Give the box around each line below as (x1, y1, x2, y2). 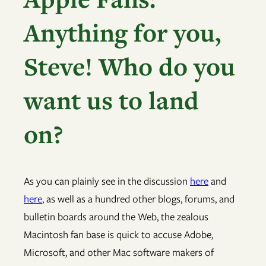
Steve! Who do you (24, 49, 235, 83)
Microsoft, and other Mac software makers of (24, 245, 214, 260)
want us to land (24, 83, 199, 117)
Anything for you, (24, 15, 221, 49)
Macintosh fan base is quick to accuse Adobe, (24, 227, 213, 242)
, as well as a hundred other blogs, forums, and (42, 192, 235, 207)
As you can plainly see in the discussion (24, 174, 190, 189)
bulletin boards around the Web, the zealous (24, 210, 208, 224)
